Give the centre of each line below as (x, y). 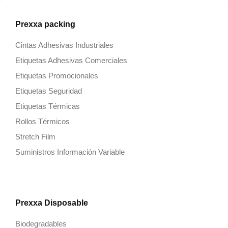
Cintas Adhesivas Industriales (64, 45)
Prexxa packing (45, 24)
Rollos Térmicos (42, 121)
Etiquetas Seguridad (49, 91)
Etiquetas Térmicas (48, 106)
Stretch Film (35, 137)
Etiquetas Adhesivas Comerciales (71, 60)
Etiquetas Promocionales (57, 76)
